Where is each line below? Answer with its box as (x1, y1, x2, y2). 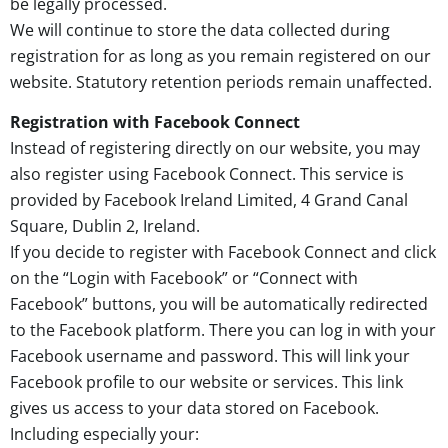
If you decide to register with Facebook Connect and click (10, 240, 436, 263)
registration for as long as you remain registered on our (10, 44, 431, 67)
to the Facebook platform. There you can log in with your (10, 318, 436, 341)
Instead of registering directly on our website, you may (10, 136, 420, 159)
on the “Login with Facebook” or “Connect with (10, 266, 358, 289)
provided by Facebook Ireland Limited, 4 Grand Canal (10, 188, 408, 211)
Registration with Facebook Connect (10, 110, 300, 133)
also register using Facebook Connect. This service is (10, 162, 404, 185)
